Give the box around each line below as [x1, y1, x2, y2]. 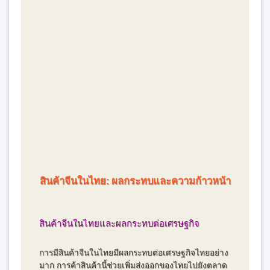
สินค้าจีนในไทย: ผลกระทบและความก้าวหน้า [39, 175, 231, 187]
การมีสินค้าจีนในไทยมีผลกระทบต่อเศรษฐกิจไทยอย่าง [39, 248, 229, 258]
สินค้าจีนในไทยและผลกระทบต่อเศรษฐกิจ [39, 218, 200, 229]
